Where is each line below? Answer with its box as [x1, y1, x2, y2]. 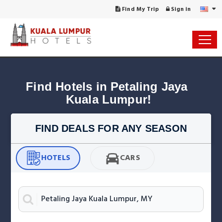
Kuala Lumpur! [65, 93, 152, 106]
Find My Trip [120, 5, 160, 14]
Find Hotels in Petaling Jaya [26, 80, 191, 93]
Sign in [169, 5, 191, 14]
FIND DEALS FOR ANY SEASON [35, 123, 187, 134]
